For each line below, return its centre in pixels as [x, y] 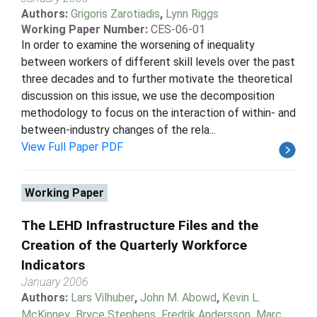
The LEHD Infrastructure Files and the [140, 225]
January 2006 [55, 282]
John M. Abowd [178, 297]
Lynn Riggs [192, 13]
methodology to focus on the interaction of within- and [158, 113]
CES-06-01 [178, 29]
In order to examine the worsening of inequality [138, 45]
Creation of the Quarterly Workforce [134, 245]
